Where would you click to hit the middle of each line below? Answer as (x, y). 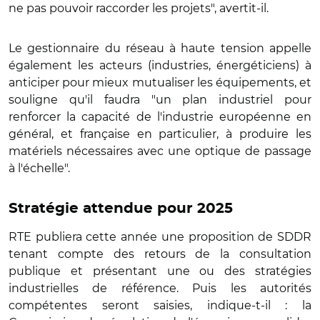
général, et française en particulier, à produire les (160, 134)
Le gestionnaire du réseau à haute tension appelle (160, 48)
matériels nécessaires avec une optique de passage (160, 151)
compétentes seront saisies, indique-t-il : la (160, 305)
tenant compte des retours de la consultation (160, 254)
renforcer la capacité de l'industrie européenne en (160, 116)
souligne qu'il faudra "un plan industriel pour (160, 99)
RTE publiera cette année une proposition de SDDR (160, 236)
